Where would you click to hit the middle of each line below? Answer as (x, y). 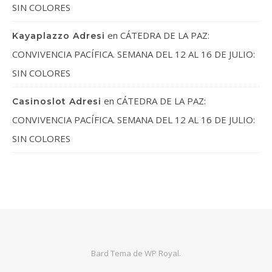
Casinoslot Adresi (57, 101)
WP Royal (162, 253)
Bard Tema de (118, 253)
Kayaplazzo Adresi (59, 36)
